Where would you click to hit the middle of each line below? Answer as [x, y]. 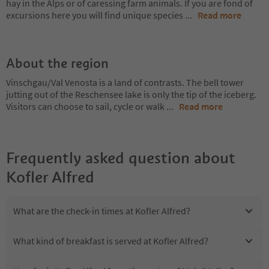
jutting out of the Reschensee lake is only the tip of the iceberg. [131, 94]
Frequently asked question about [121, 158]
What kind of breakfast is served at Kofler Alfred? [111, 241]
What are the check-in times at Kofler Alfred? [102, 211]
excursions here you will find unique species [95, 15]
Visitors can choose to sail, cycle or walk [86, 106]
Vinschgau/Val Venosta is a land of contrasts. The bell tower [125, 82]
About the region [57, 63]
